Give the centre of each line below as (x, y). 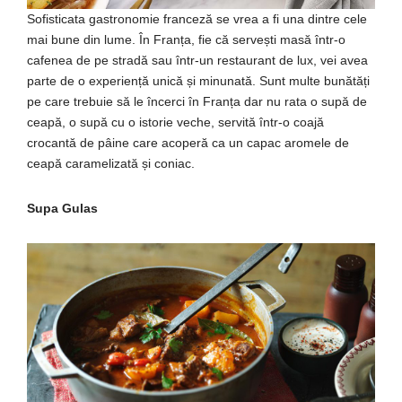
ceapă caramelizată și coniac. (111, 163)
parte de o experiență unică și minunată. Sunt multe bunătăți (198, 80)
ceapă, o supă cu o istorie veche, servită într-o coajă (175, 122)
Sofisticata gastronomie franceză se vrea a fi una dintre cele (197, 18)
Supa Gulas (62, 208)
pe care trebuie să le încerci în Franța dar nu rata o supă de (197, 101)
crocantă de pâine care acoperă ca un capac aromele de (188, 142)
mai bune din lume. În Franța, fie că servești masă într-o (186, 39)
